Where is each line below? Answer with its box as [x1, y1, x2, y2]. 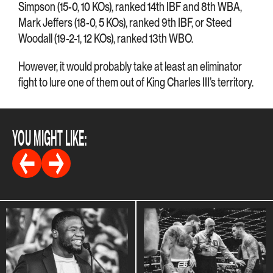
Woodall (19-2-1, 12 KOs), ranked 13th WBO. [18, 30, 193, 46]
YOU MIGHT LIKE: [12, 124, 87, 151]
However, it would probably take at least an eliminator [18, 58, 242, 74]
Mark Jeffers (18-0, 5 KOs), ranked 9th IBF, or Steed [18, 15, 232, 30]
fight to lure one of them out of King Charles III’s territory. [18, 74, 253, 90]
